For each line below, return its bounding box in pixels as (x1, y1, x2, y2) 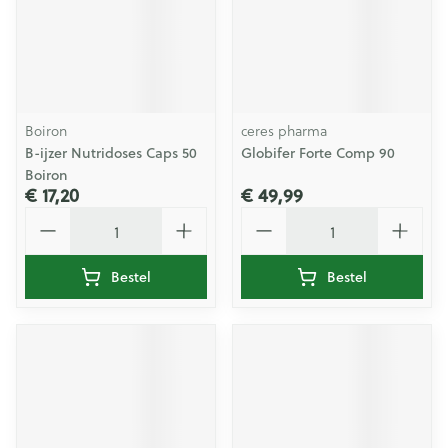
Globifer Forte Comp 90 (241, 143, 395, 163)
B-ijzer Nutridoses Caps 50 (25, 143, 197, 163)
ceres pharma (241, 120, 327, 141)
